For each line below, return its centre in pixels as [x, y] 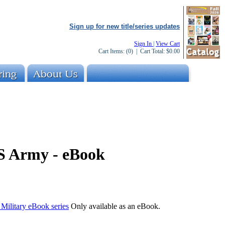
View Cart [168, 44]
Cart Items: [112, 51]
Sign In [144, 44]
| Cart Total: [150, 51]
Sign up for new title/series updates [125, 26]
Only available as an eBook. [115, 206]
